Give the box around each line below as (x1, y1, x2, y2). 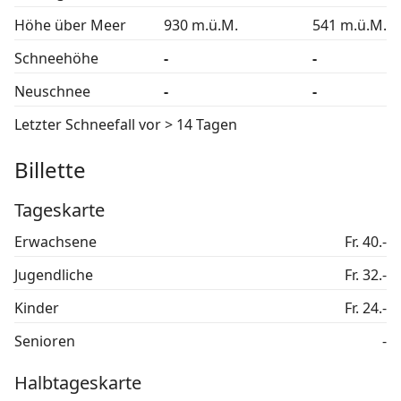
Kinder (14, 298, 59, 319)
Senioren (14, 331, 75, 352)
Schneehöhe (14, 48, 98, 69)
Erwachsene (14, 232, 97, 252)
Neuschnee (14, 81, 90, 102)
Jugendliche (14, 265, 93, 286)
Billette (14, 155, 86, 185)
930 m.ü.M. (164, 15, 238, 36)
